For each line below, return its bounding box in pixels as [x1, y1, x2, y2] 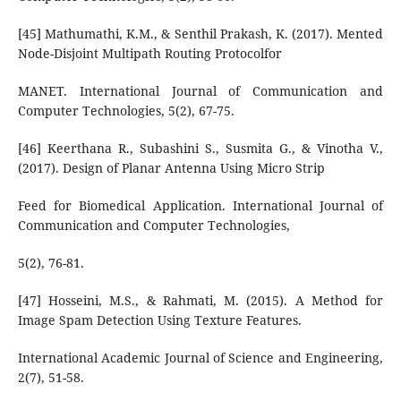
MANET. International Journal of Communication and [17, 81, 384, 99]
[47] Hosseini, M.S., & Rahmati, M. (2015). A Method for [17, 291, 384, 309]
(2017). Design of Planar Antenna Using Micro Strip [17, 158, 325, 176]
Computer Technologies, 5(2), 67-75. [17, 101, 235, 119]
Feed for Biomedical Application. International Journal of [17, 196, 384, 214]
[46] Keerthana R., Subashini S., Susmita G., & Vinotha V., [17, 139, 384, 157]
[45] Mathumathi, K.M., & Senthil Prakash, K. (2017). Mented [17, 24, 384, 42]
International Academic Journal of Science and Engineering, [17, 348, 384, 366]
